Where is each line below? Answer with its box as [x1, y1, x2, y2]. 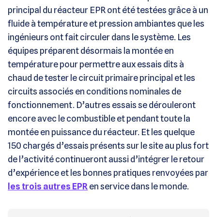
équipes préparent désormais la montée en [8, 45, 174, 56]
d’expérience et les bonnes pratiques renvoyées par [8, 167, 208, 178]
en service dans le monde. [88, 181, 189, 191]
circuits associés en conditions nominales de [8, 86, 181, 96]
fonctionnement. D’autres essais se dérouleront [8, 99, 196, 110]
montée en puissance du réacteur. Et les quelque [8, 126, 195, 137]
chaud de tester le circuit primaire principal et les [8, 72, 195, 83]
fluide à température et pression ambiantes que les [8, 18, 204, 29]
